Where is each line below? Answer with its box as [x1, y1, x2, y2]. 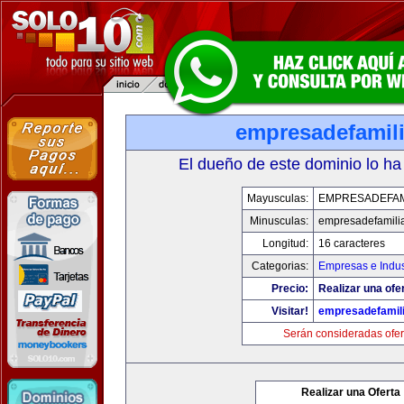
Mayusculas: [246, 192, 308, 205]
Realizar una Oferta [301, 386, 400, 399]
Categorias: [251, 260, 308, 272]
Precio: [271, 282, 308, 295]
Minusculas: [249, 215, 308, 227]
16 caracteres [317, 237, 385, 250]
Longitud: [262, 237, 308, 250]
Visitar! [271, 305, 308, 317]
